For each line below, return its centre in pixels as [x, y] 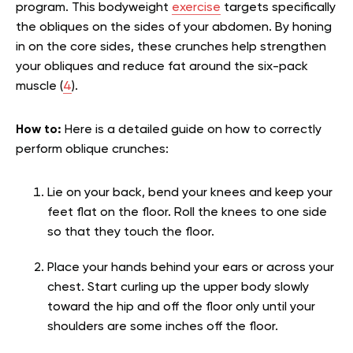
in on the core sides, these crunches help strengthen [171, 47]
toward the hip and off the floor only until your [181, 307]
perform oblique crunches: [92, 149]
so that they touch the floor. [131, 232]
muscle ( [39, 86]
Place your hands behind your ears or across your [191, 268]
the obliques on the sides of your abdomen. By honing [174, 27]
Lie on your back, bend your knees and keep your [190, 193]
